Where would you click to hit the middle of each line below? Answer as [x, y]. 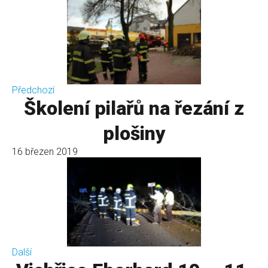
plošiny [134, 133]
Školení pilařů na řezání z [134, 108]
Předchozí [33, 90]
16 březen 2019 [45, 151]
